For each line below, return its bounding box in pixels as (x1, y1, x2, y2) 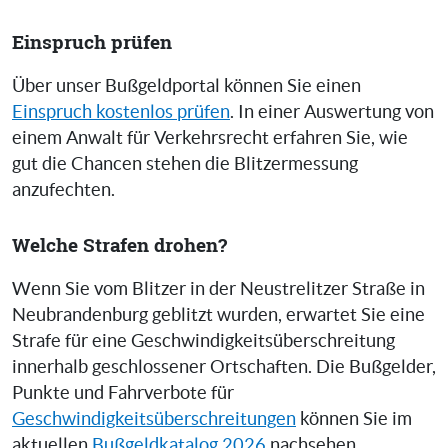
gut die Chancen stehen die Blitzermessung (12, 154, 358, 175)
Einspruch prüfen (12, 29, 172, 55)
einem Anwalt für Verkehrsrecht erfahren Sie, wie (12, 128, 408, 149)
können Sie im (296, 409, 412, 430)
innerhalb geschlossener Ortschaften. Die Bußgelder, (12, 357, 436, 378)
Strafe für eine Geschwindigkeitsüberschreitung (12, 331, 395, 352)
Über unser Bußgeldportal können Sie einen (12, 76, 361, 97)
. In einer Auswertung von (230, 102, 434, 123)
